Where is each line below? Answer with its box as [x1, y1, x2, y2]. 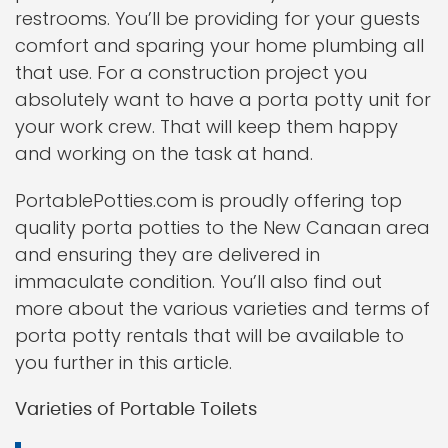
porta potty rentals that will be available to [15, 323, 404, 348]
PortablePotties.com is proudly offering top [15, 188, 402, 213]
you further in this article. [15, 350, 232, 375]
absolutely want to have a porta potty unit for [15, 87, 431, 112]
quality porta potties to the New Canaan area [15, 215, 430, 240]
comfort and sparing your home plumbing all [15, 33, 424, 58]
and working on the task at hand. [15, 141, 313, 166]
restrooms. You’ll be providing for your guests [15, 6, 420, 31]
